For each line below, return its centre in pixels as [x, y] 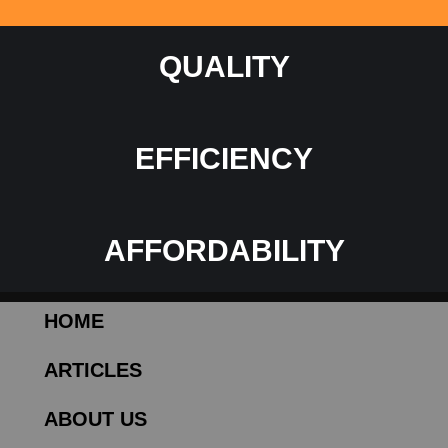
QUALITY [224, 67]
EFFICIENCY [224, 159]
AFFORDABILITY [224, 251]
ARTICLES [93, 370]
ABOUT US [95, 419]
